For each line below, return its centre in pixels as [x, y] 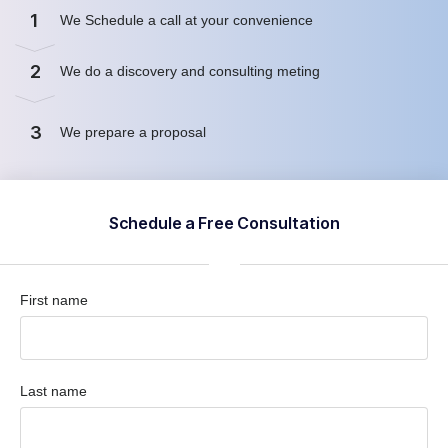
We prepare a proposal [135, 132]
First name [54, 299]
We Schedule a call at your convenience [188, 20]
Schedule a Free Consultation [224, 222]
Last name [53, 390]
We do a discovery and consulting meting [192, 71]
